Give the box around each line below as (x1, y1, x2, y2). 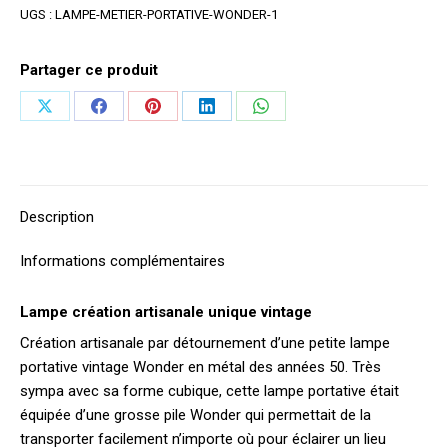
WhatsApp (259, 169, 332, 189)
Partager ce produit (20, 60, 158, 79)
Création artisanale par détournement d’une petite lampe (20, 333, 390, 352)
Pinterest (151, 169, 217, 189)
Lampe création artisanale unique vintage (20, 302, 312, 321)
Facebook (97, 169, 167, 189)
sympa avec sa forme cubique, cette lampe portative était (20, 381, 399, 400)
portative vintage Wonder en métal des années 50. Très (20, 357, 381, 376)
